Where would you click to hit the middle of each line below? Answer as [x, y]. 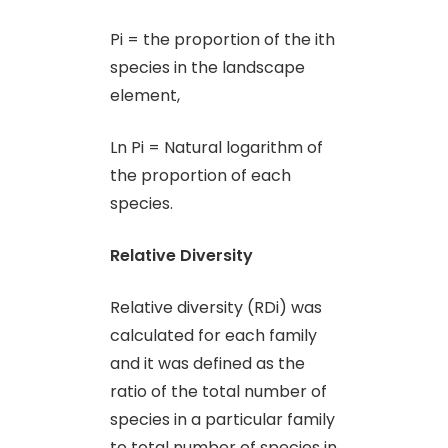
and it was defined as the [207, 363]
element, [145, 95]
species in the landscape [207, 67]
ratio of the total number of [218, 391]
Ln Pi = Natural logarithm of [216, 147]
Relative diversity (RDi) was [216, 307]
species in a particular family [222, 419]
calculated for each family [213, 335]
